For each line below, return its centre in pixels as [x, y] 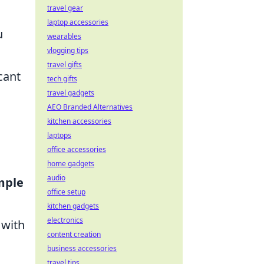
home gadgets [71, 164]
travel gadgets [71, 93]
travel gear [65, 8]
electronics [65, 220]
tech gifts [62, 79]
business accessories [82, 248]
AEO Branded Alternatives [90, 107]
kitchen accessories [79, 121]
